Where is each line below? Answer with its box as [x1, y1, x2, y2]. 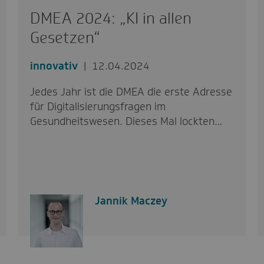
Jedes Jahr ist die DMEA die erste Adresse [29, 84, 232, 99]
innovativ [29, 58, 78, 73]
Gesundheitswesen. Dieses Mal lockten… [29, 114, 222, 128]
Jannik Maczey [94, 193, 167, 208]
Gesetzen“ [29, 27, 100, 48]
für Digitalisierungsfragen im [29, 99, 166, 114]
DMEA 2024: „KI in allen [29, 8, 192, 28]
